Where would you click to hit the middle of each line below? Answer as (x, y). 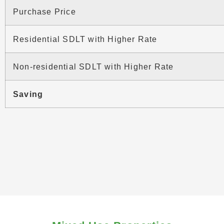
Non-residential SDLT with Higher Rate (93, 66)
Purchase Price (44, 11)
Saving (28, 94)
